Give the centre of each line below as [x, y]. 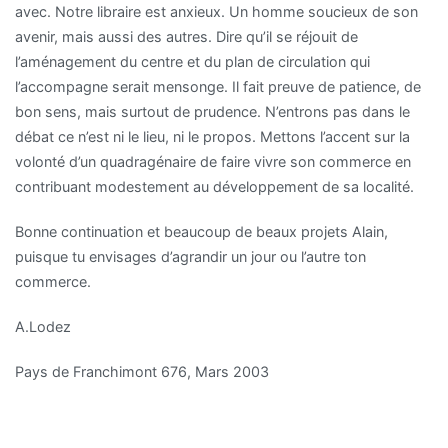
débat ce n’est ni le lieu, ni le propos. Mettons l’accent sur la [212, 136]
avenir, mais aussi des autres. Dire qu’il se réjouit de [186, 36]
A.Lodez [43, 327]
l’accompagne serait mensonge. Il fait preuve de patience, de [218, 86]
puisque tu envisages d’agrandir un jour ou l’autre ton [190, 256]
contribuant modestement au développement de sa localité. [214, 186]
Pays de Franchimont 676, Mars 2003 [142, 372]
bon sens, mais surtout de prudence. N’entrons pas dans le [212, 111]
